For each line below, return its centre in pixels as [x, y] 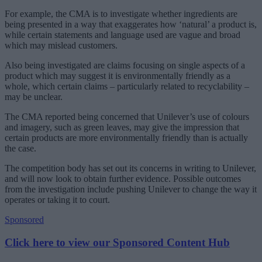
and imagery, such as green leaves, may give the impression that [122, 127]
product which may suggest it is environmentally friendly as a [118, 76]
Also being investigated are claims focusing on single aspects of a [125, 65]
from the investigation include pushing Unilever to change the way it [131, 189]
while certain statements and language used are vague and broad [123, 35]
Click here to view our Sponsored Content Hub [117, 242]
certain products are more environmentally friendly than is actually [126, 138]
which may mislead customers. [61, 46]
